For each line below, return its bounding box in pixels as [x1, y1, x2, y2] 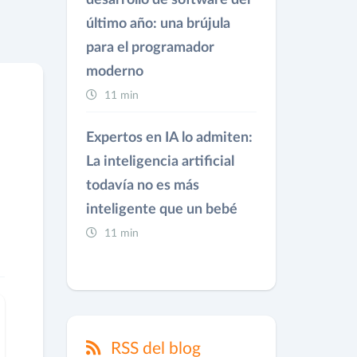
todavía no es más [85, 178, 199, 193]
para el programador [85, 41, 214, 55]
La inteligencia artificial [85, 155, 234, 169]
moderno [85, 65, 143, 79]
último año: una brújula [85, 17, 230, 31]
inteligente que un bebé [85, 202, 237, 217]
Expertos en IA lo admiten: [85, 131, 253, 145]
